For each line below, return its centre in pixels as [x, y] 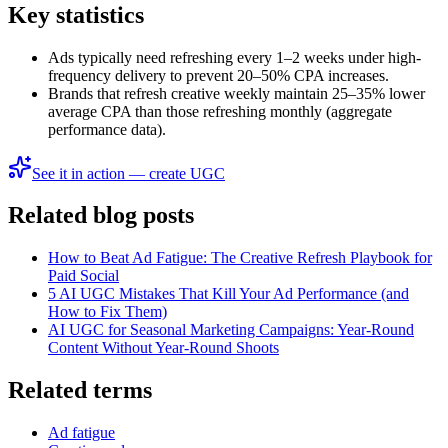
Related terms [80, 390]
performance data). [107, 129]
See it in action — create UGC [128, 173]
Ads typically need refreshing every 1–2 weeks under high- [234, 57]
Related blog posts [101, 215]
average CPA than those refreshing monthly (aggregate [220, 111]
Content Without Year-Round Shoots [163, 348]
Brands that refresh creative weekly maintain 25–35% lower [236, 93]
